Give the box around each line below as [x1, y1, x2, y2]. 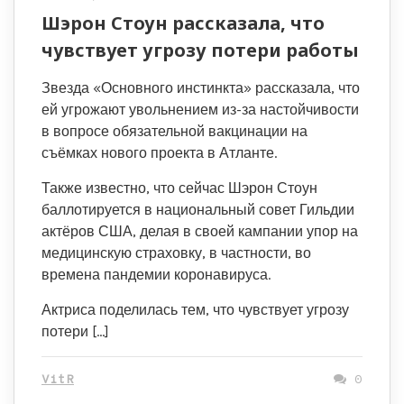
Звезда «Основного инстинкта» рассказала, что [41, 79, 360, 96]
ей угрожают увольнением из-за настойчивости [41, 101, 359, 118]
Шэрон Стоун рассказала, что [41, 11, 325, 35]
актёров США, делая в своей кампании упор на [41, 223, 358, 240]
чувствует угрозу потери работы [41, 38, 359, 62]
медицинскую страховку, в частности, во [41, 244, 311, 262]
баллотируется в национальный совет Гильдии [41, 201, 354, 218]
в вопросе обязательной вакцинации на [41, 123, 308, 140]
